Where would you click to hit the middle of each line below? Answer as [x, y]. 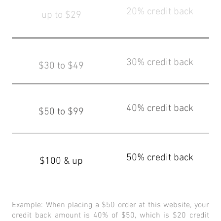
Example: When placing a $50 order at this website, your [110, 205]
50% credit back [160, 158]
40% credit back [160, 109]
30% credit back [160, 63]
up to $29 [61, 16]
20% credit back [160, 12]
